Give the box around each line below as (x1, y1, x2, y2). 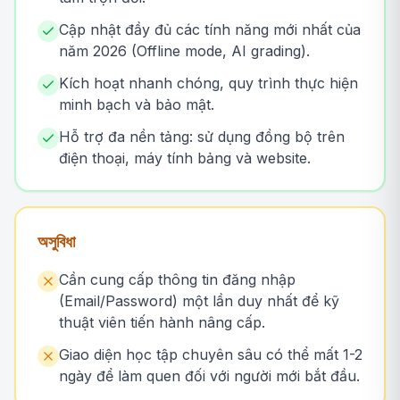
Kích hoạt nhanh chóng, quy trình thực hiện (59, 74, 358, 92)
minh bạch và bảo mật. (59, 96, 214, 113)
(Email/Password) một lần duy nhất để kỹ (59, 292, 339, 310)
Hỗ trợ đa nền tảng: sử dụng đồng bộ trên (59, 128, 345, 146)
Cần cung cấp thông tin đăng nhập (59, 271, 296, 288)
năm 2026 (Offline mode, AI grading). (59, 42, 310, 60)
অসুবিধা (37, 232, 75, 251)
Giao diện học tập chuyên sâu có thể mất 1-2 (59, 346, 362, 363)
